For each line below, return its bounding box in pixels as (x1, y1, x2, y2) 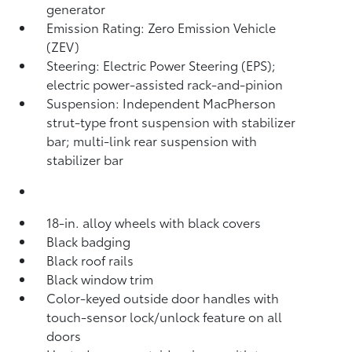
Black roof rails (46, 251, 134, 269)
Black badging (46, 232, 131, 250)
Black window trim (46, 269, 154, 288)
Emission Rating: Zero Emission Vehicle (46, 18, 277, 36)
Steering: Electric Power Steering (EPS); (46, 56, 277, 74)
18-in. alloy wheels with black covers (46, 213, 262, 231)
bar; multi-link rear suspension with (46, 131, 258, 149)
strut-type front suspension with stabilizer (46, 112, 296, 130)
